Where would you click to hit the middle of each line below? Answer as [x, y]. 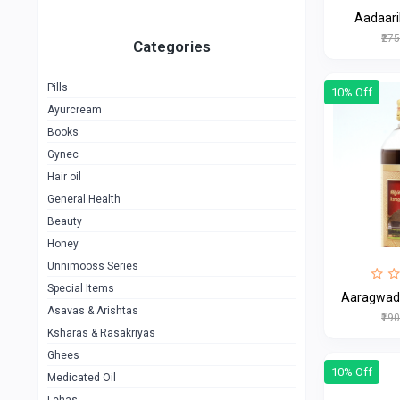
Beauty [65, 222]
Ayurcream [75, 110]
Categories [172, 47]
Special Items [81, 289]
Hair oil [64, 177]
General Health [84, 200]
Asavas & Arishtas [93, 311]
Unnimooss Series [93, 267]
